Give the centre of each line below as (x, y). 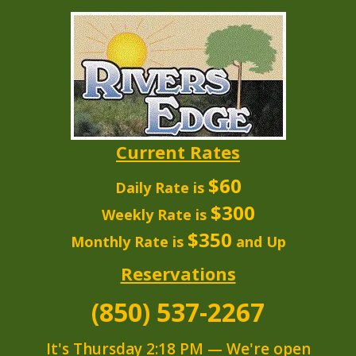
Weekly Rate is (156, 215)
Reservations (178, 273)
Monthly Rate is (129, 242)
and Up (259, 242)
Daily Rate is (161, 188)
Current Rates (178, 152)
